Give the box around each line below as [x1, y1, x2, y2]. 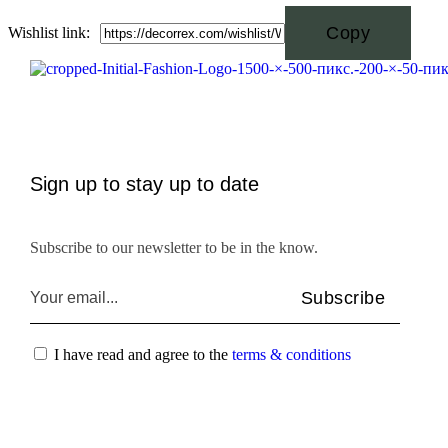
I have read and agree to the [50, 346, 232, 363]
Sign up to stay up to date [30, 173, 259, 195]
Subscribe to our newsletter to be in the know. [30, 239, 318, 256]
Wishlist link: [8, 24, 90, 41]
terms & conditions [232, 346, 351, 363]
